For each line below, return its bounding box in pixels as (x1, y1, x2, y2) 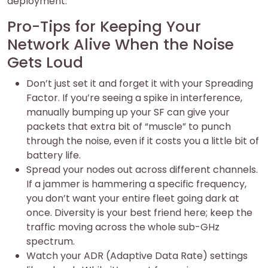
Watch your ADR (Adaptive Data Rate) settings (26, 249, 248, 263)
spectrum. (26, 234, 75, 248)
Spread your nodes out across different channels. (26, 163, 258, 176)
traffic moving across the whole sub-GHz (26, 220, 220, 234)
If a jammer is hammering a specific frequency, (26, 177, 246, 191)
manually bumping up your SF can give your (26, 105, 230, 119)
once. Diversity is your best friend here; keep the (26, 206, 252, 220)
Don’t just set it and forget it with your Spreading (26, 77, 253, 90)
